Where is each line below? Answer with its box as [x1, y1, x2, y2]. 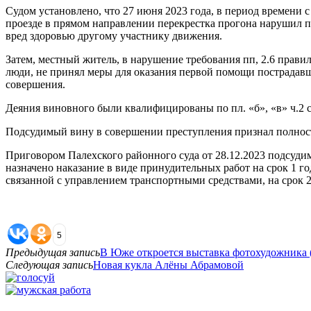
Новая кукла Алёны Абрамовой [93, 258, 244, 271]
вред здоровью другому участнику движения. [6, 29, 222, 42]
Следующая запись [6, 258, 93, 271]
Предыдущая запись [6, 246, 100, 258]
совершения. [6, 78, 65, 90]
